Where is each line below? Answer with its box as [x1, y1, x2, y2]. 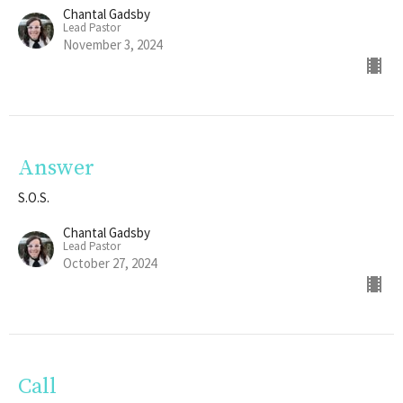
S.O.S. [18, 188, 49, 206]
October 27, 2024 [63, 254, 157, 272]
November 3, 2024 [63, 35, 162, 53]
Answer [18, 154, 94, 182]
